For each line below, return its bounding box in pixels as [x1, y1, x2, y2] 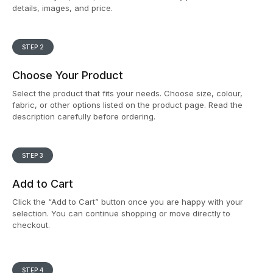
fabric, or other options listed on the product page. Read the [12, 100, 243, 110]
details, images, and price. [12, 3, 113, 13]
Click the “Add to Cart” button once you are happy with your [12, 197, 243, 207]
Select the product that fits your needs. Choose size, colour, [12, 88, 243, 99]
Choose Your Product [12, 69, 123, 82]
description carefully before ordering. [12, 112, 155, 122]
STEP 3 [22, 152, 43, 160]
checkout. [12, 220, 50, 230]
